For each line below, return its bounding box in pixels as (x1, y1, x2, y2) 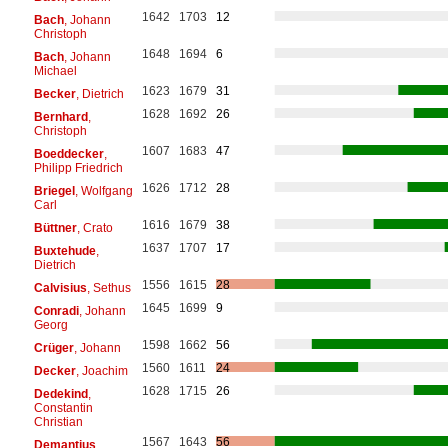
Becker (33, 86, 76, 101)
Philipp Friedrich (33, 160, 123, 175)
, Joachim (75, 363, 128, 378)
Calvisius (33, 280, 87, 295)
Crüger (33, 340, 74, 355)
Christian (33, 414, 83, 429)
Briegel (33, 183, 75, 198)
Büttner (33, 220, 77, 235)
